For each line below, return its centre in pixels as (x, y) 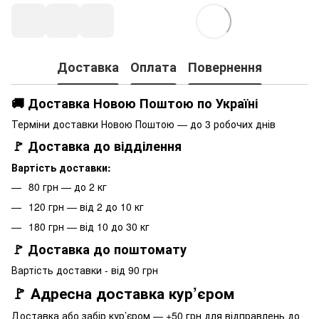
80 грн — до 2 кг (68, 186)
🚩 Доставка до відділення (96, 146)
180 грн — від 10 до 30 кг (89, 227)
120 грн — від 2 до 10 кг (86, 206)
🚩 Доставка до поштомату (99, 249)
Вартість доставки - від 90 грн (85, 270)
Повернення (225, 67)
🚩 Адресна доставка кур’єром (123, 292)
